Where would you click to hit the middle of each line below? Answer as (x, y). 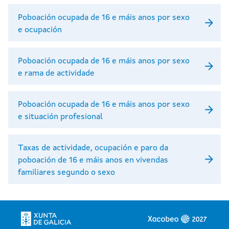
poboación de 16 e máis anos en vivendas (93, 160)
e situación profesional (60, 117)
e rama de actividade (56, 73)
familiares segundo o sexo (66, 173)
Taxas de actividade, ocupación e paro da (93, 148)
